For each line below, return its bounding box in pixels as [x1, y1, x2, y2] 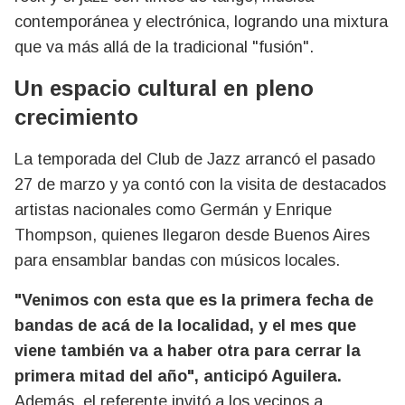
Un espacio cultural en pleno [14, 76, 314, 100]
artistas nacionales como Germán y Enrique [14, 201, 332, 219]
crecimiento [14, 105, 138, 129]
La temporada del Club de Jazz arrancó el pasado [14, 150, 375, 168]
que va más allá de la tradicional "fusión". [14, 38, 314, 56]
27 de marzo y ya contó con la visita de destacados [14, 175, 386, 193]
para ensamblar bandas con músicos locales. [14, 251, 340, 269]
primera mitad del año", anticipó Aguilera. [14, 367, 342, 385]
